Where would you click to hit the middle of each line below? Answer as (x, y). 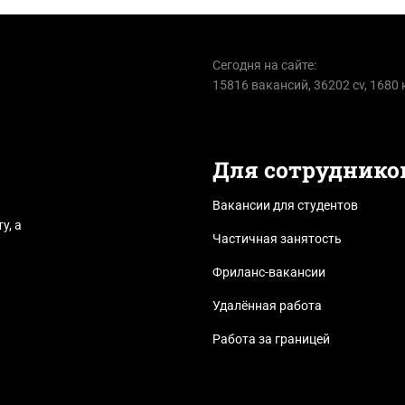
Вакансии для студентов (285, 206)
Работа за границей (271, 339)
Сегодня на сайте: (264, 66)
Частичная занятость (277, 239)
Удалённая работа (267, 306)
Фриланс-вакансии (268, 273)
